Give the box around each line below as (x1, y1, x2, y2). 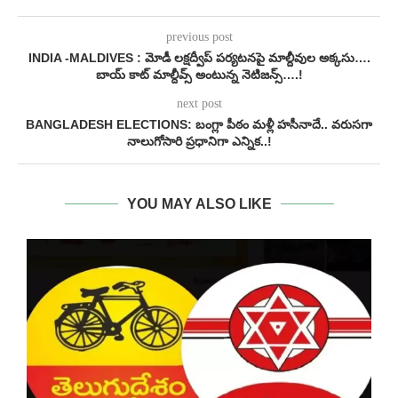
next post (176, 96, 222, 110)
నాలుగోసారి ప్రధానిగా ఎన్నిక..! (126, 133, 272, 148)
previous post (165, 29, 233, 44)
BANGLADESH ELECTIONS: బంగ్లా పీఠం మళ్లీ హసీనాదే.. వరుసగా (26, 116, 372, 131)
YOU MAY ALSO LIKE (126, 195, 272, 211)
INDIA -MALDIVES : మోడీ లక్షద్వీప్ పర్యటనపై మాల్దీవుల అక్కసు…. (28, 50, 370, 65)
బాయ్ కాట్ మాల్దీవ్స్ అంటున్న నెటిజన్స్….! (95, 67, 303, 82)
